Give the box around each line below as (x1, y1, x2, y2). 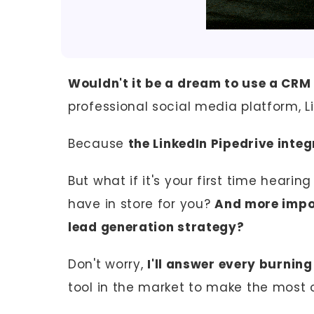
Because (68, 135, 128, 153)
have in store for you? (68, 196, 215, 213)
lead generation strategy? (68, 219, 245, 236)
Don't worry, (68, 256, 148, 273)
